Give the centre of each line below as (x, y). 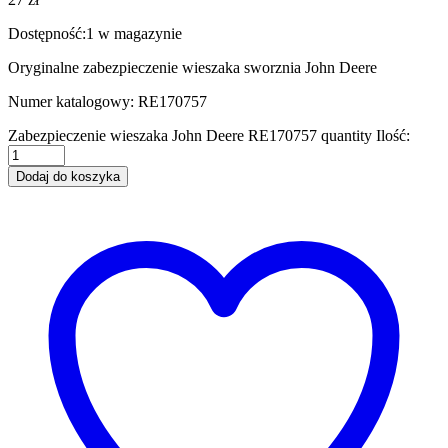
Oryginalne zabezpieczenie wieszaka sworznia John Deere (192, 67)
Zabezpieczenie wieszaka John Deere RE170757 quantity (190, 135)
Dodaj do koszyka (68, 176)
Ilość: (393, 135)
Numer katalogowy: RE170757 (107, 101)
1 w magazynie (134, 33)
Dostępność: (47, 33)
